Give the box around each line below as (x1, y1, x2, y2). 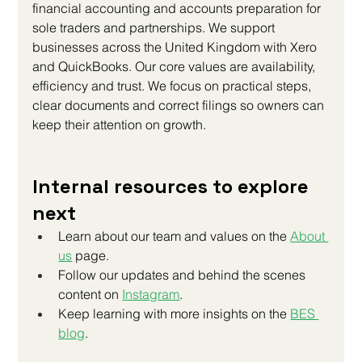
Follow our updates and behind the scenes (58, 267, 309, 284)
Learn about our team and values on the (58, 228, 291, 245)
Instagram (122, 286, 180, 303)
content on (58, 286, 120, 303)
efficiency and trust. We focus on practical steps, (32, 78, 315, 95)
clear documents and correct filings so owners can (32, 97, 328, 114)
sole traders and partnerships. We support (32, 19, 279, 36)
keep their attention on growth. (32, 116, 207, 133)
